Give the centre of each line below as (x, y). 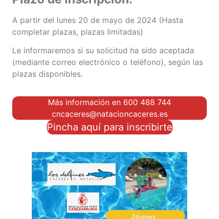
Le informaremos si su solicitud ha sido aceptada (103, 50)
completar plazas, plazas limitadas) (78, 32)
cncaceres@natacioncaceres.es (109, 114)
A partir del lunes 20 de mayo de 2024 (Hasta (98, 20)
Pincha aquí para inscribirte (109, 127)
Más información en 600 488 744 (109, 102)
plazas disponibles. (47, 74)
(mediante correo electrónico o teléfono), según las (108, 62)
